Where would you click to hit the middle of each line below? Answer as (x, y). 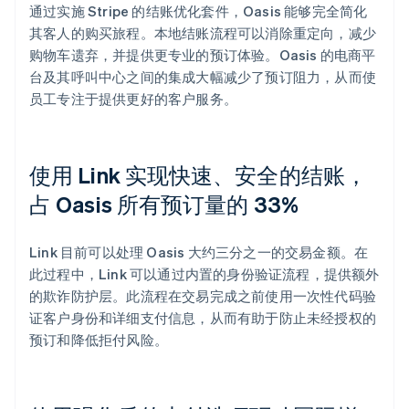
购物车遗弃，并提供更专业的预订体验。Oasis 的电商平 (203, 54)
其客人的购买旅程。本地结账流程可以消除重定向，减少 (203, 32)
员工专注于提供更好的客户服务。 (133, 98)
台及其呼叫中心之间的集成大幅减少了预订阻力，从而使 (203, 76)
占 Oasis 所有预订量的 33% (164, 204)
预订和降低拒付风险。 (99, 339)
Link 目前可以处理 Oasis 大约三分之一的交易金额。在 (199, 252)
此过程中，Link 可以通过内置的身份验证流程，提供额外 (204, 273)
